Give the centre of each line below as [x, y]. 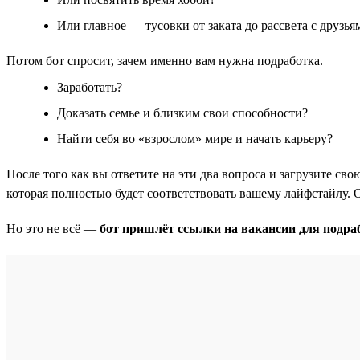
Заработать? [90, 87]
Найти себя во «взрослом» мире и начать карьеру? [195, 138]
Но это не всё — [53, 228]
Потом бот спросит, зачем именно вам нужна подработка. [165, 60]
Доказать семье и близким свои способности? [182, 112]
